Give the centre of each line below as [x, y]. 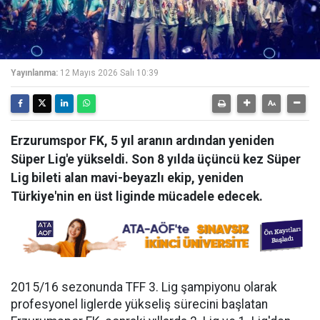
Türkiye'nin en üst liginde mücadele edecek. [137, 196]
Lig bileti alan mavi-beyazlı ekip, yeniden [127, 178]
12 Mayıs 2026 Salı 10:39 [109, 73]
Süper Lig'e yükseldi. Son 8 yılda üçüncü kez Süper [156, 159]
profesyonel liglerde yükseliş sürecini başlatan [139, 304]
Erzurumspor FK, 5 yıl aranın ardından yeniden [142, 141]
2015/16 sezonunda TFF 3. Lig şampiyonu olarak [144, 287]
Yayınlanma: [34, 73]
